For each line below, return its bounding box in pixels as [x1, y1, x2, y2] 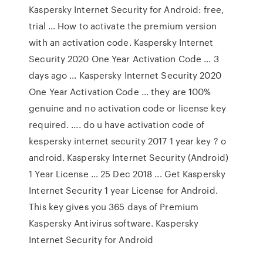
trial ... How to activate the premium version [29, 19, 217, 32]
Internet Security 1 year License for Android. [29, 184, 218, 197]
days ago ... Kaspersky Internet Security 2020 [29, 69, 221, 82]
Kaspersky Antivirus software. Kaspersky [29, 217, 199, 230]
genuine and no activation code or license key [29, 102, 226, 114]
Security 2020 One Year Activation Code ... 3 [29, 52, 219, 65]
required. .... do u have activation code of [29, 118, 205, 131]
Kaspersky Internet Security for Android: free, [29, 3, 224, 16]
